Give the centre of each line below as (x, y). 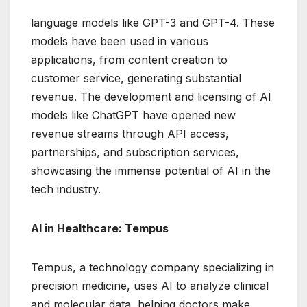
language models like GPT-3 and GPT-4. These (153, 23)
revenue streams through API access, (130, 134)
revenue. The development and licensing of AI (151, 97)
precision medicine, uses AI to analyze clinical (150, 286)
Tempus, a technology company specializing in (152, 268)
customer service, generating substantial (136, 78)
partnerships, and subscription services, (135, 152)
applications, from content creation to (129, 60)
